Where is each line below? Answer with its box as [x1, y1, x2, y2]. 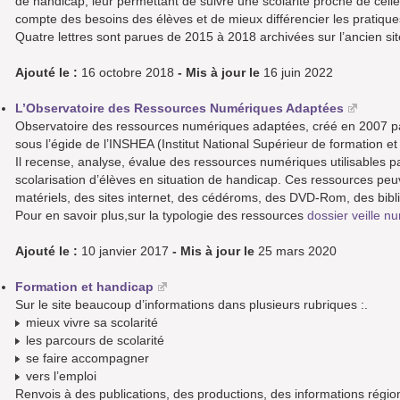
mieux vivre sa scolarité [22, 315, 158, 330]
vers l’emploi [22, 369, 96, 384]
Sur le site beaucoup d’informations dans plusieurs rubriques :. [15, 297, 368, 312]
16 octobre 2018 [78, 65, 178, 80]
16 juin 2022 [260, 65, 333, 80]
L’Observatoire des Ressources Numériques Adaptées [15, 101, 344, 116]
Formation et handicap [15, 279, 154, 295]
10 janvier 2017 [78, 244, 172, 259]
